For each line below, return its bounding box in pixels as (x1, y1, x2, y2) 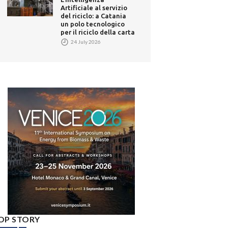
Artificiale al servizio (61, 4, 128, 11)
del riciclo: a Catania (61, 12, 127, 19)
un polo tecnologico (61, 20, 125, 27)
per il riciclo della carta (61, 28, 135, 36)
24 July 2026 (70, 38, 101, 45)
